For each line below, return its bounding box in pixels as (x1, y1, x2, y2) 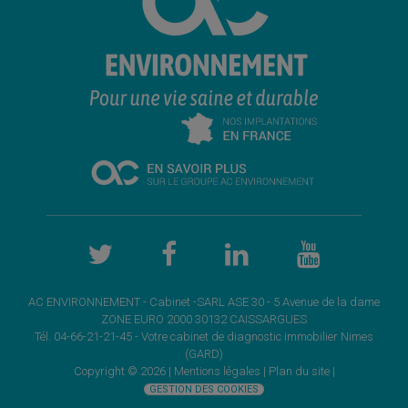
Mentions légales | (173, 363, 269, 378)
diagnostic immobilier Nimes (227, 329, 373, 343)
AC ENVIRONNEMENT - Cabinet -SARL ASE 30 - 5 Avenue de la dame (28, 294, 380, 309)
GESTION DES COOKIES (149, 382, 259, 395)
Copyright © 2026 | (73, 363, 174, 378)
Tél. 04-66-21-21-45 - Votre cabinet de (35, 329, 227, 343)
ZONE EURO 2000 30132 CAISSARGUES (101, 311, 307, 326)
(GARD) (185, 346, 223, 361)
